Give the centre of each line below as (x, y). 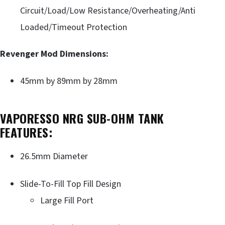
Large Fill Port (67, 200)
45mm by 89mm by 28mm (69, 81)
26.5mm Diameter (54, 156)
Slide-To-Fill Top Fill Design (71, 184)
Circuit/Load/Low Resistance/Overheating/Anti (108, 11)
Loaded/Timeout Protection (74, 27)
